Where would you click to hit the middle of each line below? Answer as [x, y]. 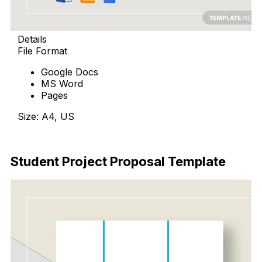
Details [32, 39]
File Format [42, 51]
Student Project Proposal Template [118, 162]
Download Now [52, 137]
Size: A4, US [46, 116]
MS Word [62, 83]
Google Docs [70, 72]
